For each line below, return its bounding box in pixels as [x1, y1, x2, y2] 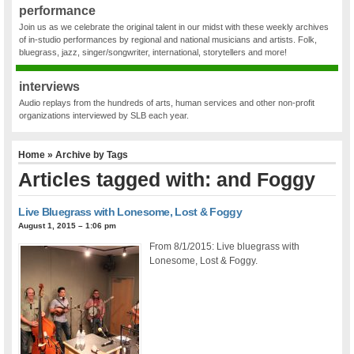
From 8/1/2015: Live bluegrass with [149, 240, 300, 252]
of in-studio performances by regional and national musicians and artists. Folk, [19, 35, 318, 45]
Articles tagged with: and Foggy [18, 168, 316, 190]
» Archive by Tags [45, 149, 129, 160]
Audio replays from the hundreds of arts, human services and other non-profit [19, 98, 315, 108]
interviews [19, 80, 81, 94]
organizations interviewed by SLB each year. [19, 111, 190, 121]
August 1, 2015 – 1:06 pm [18, 220, 117, 230]
